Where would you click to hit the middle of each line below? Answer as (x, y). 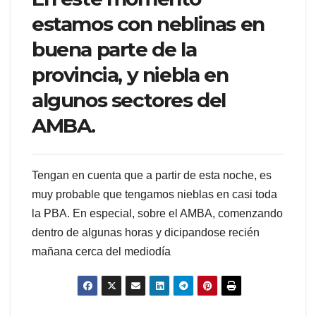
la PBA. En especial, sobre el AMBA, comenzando (157, 214)
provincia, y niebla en (130, 74)
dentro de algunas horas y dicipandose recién (146, 233)
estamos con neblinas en (148, 24)
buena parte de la (114, 49)
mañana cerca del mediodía (101, 252)
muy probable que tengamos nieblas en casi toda (154, 195)
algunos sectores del (129, 100)
